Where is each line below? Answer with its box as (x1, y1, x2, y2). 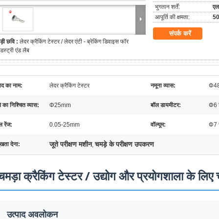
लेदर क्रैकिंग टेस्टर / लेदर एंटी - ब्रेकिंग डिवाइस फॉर (20, 38, 129, 45)
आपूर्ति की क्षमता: (155, 14, 190, 21)
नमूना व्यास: (151, 82, 175, 89)
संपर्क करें (169, 30, 191, 37)
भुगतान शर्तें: (155, 3, 180, 10)
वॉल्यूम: (151, 121, 166, 128)
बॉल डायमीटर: (151, 102, 181, 109)
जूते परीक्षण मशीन (49, 140, 92, 148)
